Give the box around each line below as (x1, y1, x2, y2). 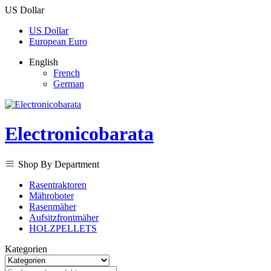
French (53, 68, 80, 78)
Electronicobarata (5, 123, 154, 145)
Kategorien (5, 243, 47, 254)
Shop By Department (18, 158, 99, 169)
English (29, 57, 58, 67)
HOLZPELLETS (29, 223, 97, 233)
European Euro (29, 36, 87, 47)
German (53, 79, 84, 89)
